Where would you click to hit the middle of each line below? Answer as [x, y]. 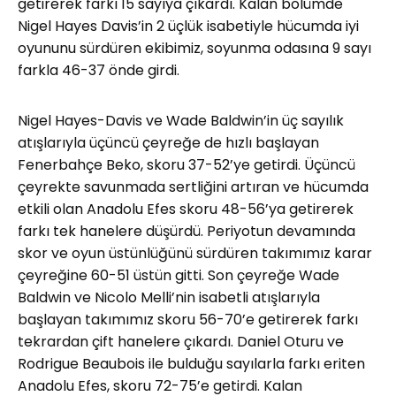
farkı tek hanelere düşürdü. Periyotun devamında [187, 231]
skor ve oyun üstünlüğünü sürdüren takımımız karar [195, 253]
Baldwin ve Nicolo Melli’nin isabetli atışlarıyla [169, 297]
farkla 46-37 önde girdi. [99, 70]
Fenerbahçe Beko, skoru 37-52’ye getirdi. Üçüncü [187, 165]
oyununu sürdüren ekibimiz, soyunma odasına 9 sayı [194, 48]
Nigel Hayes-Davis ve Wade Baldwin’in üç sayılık [181, 121]
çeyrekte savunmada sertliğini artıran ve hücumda [193, 187]
